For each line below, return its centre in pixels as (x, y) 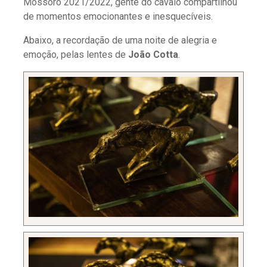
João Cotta (153, 55)
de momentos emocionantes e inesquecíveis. (119, 17)
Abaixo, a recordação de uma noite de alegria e (120, 41)
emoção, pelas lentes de (76, 55)
